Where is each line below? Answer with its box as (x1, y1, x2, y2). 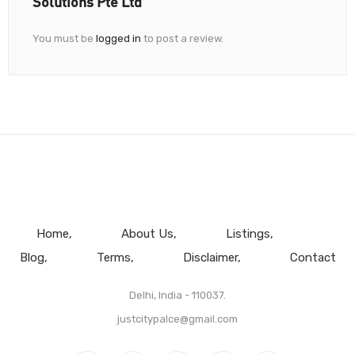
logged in (96, 32, 141, 44)
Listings (225, 226, 270, 241)
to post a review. (141, 32, 223, 44)
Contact (289, 250, 336, 265)
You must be (32, 32, 96, 44)
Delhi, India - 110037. (129, 288, 226, 301)
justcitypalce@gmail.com (117, 312, 238, 325)
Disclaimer (182, 250, 238, 265)
